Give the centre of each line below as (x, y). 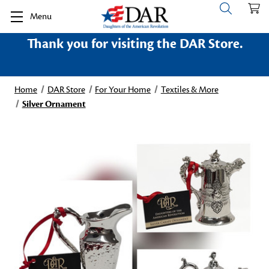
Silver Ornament (54, 104)
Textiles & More (189, 90)
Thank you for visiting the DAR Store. (134, 44)
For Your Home (123, 90)
